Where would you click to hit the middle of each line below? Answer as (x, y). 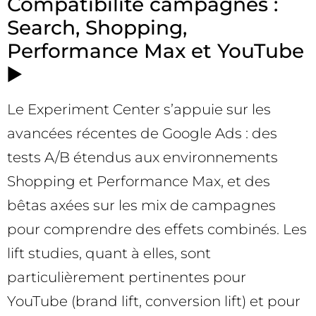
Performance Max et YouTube (156, 50)
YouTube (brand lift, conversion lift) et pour (154, 301)
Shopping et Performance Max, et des (139, 181)
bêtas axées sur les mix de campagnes (141, 205)
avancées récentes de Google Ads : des (142, 133)
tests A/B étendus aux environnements (142, 157)
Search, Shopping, (97, 27)
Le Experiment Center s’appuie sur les (139, 109)
